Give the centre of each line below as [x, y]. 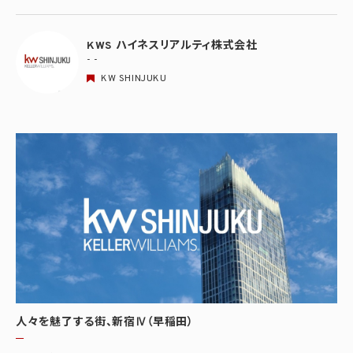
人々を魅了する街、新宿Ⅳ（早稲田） [105, 322]
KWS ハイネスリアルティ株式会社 [172, 46]
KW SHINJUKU [134, 79]
